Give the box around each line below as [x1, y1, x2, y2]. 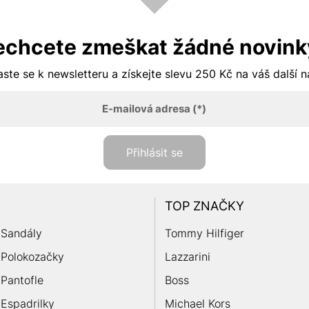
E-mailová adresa [102, 101, 191, 115]
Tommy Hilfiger [164, 226, 244, 240]
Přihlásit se [126, 145, 183, 159]
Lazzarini [164, 249, 210, 263]
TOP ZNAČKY [164, 198, 244, 213]
